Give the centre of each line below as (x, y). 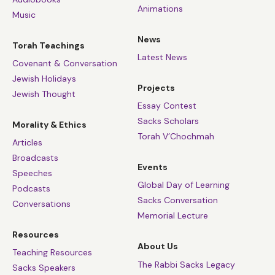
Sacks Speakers (44, 268)
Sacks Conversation (178, 200)
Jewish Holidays (44, 78)
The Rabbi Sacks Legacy (186, 264)
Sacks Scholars (168, 121)
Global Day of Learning (184, 185)
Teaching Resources (52, 253)
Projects (156, 87)
